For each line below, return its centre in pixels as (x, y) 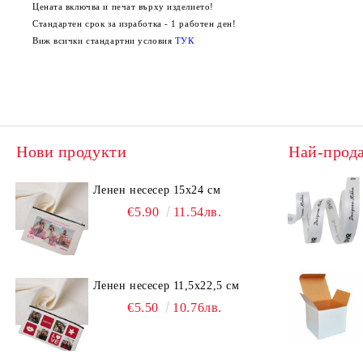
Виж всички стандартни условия (104, 41)
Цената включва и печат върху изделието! (123, 6)
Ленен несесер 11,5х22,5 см (166, 286)
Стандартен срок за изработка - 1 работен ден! (135, 23)
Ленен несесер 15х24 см (157, 190)
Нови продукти (72, 152)
